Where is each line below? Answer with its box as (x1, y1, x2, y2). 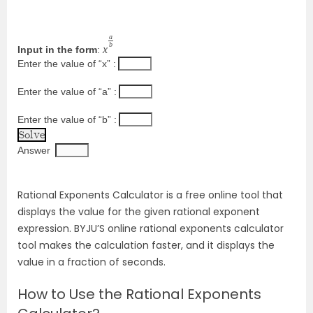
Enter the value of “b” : (17, 114, 117, 126)
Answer (17, 145, 50, 156)
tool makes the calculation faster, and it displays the (17, 238, 275, 253)
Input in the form (17, 44, 97, 56)
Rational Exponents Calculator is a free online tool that (17, 188, 283, 203)
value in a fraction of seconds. (17, 255, 166, 270)
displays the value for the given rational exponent (17, 205, 260, 219)
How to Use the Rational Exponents (17, 284, 261, 305)
